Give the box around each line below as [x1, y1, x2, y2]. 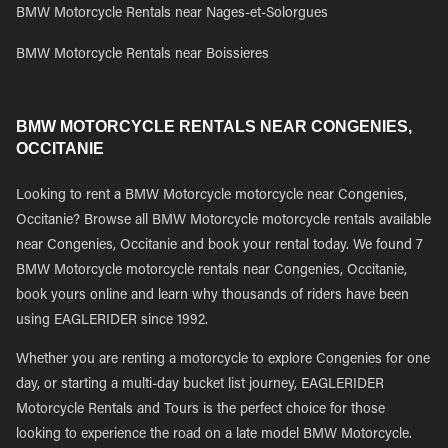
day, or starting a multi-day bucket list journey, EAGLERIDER [16, 378, 384, 392]
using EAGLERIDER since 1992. [16, 314, 208, 328]
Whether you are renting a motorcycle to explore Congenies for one [16, 353, 430, 367]
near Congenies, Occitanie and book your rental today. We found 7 [16, 239, 423, 253]
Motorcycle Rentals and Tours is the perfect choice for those [16, 403, 385, 417]
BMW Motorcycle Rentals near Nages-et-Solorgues [16, 7, 328, 21]
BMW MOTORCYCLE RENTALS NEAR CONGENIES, [16, 118, 412, 135]
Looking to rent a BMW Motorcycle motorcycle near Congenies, [16, 189, 407, 203]
